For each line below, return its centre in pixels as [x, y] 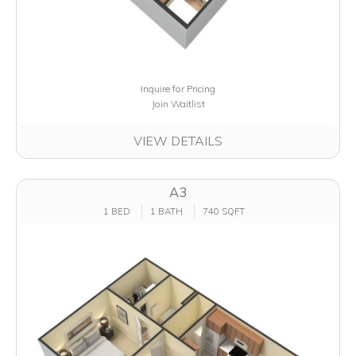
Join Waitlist [178, 104]
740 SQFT [224, 211]
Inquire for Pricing [178, 89]
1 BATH [166, 211]
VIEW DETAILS [178, 141]
